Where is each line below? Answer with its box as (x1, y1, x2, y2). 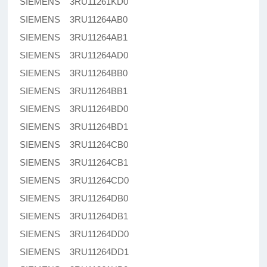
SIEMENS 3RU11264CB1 (20, 157, 129, 168)
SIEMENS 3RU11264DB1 (20, 211, 129, 222)
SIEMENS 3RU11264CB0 (20, 139, 129, 150)
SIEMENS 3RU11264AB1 (20, 32, 128, 43)
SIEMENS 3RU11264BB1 (20, 86, 128, 97)
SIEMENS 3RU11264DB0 (20, 193, 129, 204)
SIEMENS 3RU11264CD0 (20, 175, 129, 186)
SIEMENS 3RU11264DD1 (20, 247, 129, 257)
